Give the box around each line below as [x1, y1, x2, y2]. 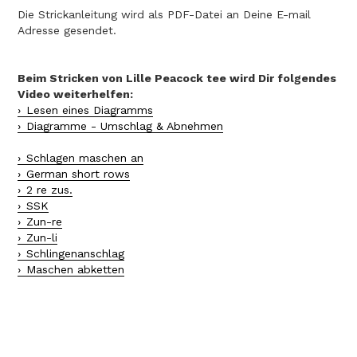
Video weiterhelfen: [18, 88, 133, 101]
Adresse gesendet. [18, 24, 116, 37]
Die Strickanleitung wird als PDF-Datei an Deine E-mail [18, 8, 311, 22]
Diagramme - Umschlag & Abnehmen [26, 120, 223, 133]
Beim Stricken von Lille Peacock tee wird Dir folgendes [18, 72, 336, 85]
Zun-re [26, 215, 62, 229]
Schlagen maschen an [26, 151, 143, 165]
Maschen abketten [26, 263, 124, 277]
